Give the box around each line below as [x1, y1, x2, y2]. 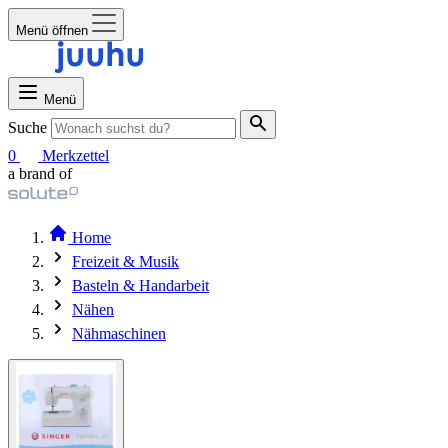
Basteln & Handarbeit [72, 277, 209, 294]
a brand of [8, 165, 72, 182]
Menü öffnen [16, 23, 88, 38]
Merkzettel [42, 147, 109, 164]
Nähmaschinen [72, 325, 166, 342]
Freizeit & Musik [72, 253, 179, 270]
